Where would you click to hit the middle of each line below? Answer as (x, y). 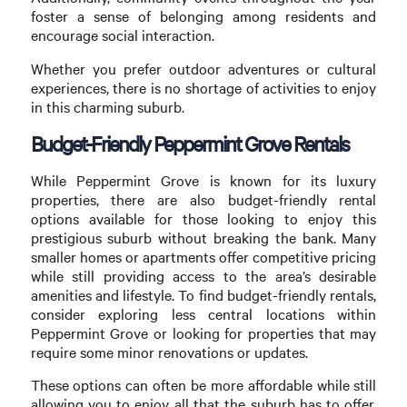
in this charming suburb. (107, 106)
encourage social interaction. (122, 35)
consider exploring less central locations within (203, 314)
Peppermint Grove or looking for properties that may (203, 333)
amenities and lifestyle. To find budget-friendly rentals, (203, 295)
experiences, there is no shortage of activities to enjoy (203, 87)
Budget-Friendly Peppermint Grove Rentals (189, 143)
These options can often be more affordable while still (203, 385)
